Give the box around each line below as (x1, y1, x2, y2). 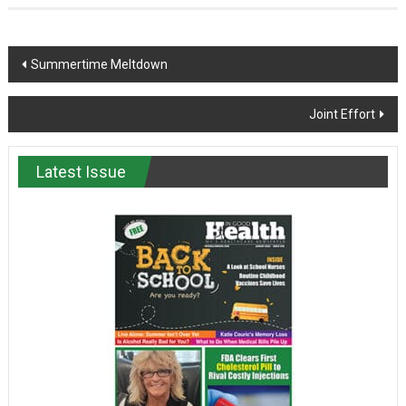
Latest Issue (35, 161, 126, 181)
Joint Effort (309, 106, 376, 121)
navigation (6, 78, 122, 109)
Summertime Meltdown (30, 56, 168, 72)
